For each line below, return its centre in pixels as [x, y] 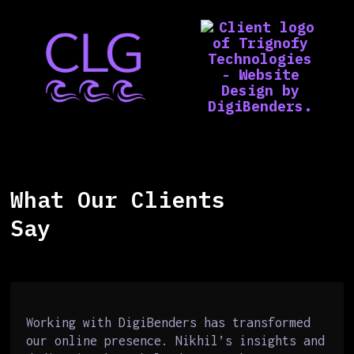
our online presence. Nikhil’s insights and [176, 341]
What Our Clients [118, 200]
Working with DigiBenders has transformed [169, 322]
